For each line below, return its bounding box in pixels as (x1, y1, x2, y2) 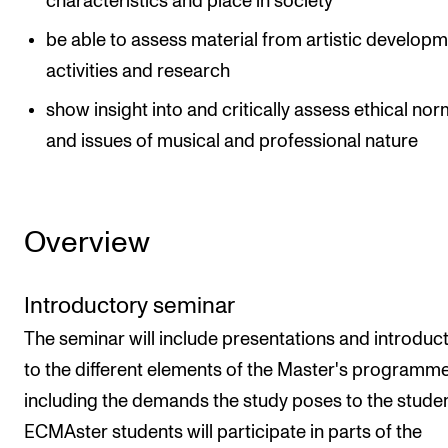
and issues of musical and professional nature (46, 131, 419, 151)
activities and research (46, 61, 231, 81)
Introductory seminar (24, 294, 235, 318)
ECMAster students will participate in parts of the (24, 422, 422, 442)
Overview (24, 227, 150, 258)
